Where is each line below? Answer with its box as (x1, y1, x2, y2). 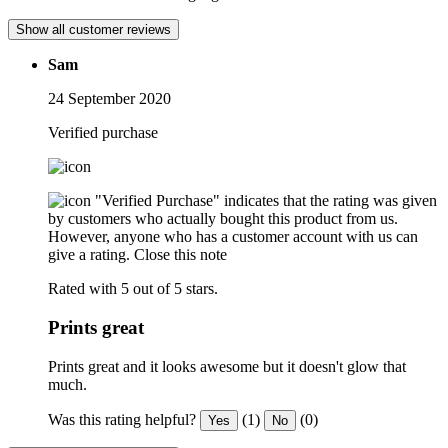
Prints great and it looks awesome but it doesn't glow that (48, 357, 406, 375)
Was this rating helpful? (48, 410, 196, 428)
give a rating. (48, 246, 130, 264)
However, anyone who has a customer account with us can (48, 228, 418, 246)
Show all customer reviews (16, 22, 171, 38)
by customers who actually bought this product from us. (48, 210, 398, 228)
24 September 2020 (48, 90, 171, 108)
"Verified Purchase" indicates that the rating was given (95, 192, 437, 210)
